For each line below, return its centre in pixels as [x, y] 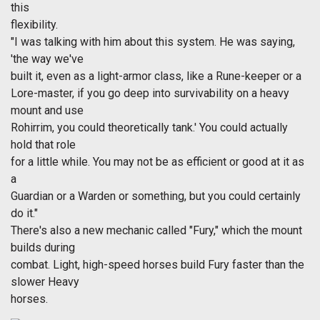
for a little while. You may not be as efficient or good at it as [157, 162]
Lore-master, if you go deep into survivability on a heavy [150, 94]
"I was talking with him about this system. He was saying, [153, 42]
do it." [24, 214]
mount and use [47, 111]
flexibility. [34, 25]
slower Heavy [45, 282]
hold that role [43, 145]
